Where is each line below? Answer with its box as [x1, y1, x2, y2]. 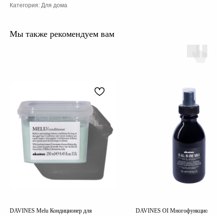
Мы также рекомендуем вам [10, 29, 114, 39]
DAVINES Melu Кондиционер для [10, 207, 92, 215]
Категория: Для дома [10, 2, 67, 9]
